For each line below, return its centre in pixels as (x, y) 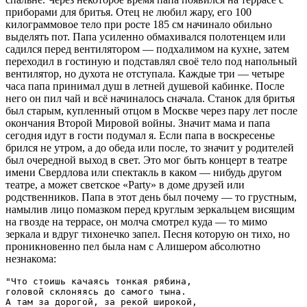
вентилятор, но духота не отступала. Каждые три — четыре (145, 74)
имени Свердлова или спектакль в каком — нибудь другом (144, 173)
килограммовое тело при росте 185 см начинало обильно (139, 25)
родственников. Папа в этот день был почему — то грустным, (151, 197)
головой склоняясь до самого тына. (96, 292)
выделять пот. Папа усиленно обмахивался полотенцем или (146, 37)
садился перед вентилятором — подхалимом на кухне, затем (147, 49)
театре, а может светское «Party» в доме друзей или (125, 185)
